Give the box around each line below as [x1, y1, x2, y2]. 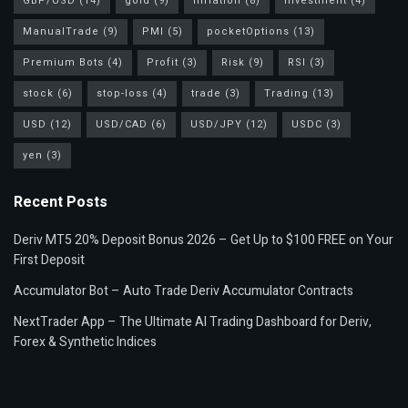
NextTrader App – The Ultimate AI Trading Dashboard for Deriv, [14, 312, 372, 332]
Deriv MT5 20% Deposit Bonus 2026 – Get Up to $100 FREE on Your [14, 230, 393, 250]
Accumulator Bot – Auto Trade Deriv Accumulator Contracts [14, 281, 353, 301]
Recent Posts [14, 191, 107, 214]
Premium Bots [23, 55, 104, 71]
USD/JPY [190, 117, 242, 133]
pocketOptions [207, 24, 290, 40]
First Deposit [14, 250, 85, 270]
